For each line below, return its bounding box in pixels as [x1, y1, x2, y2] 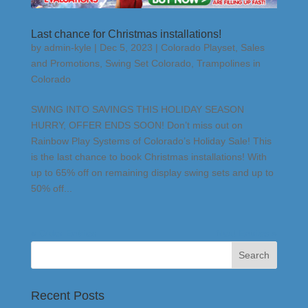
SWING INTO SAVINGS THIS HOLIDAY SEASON [30, 104, 244, 115]
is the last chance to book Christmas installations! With [30, 151, 267, 163]
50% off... [30, 183, 72, 195]
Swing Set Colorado [104, 58, 191, 69]
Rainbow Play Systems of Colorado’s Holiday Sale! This [30, 135, 272, 147]
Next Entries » [216, 228, 278, 239]
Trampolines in [196, 58, 261, 69]
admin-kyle [43, 42, 91, 54]
